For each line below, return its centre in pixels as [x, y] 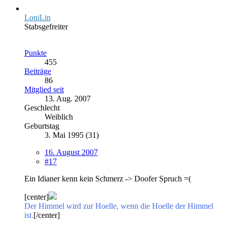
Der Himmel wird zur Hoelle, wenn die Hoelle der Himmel [119, 206]
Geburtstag [42, 126]
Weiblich [59, 117]
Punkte [35, 53]
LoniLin [37, 17]
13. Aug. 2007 [68, 98]
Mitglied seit [44, 89]
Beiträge [38, 71]
